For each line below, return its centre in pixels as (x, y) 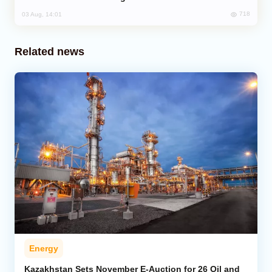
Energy (44, 249)
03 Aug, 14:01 (42, 14)
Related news (49, 51)
